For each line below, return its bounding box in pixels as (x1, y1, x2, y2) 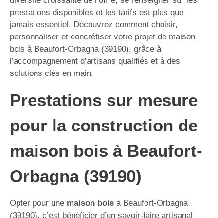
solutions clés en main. (10, 69, 93, 78)
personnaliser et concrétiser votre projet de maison (10, 32, 195, 41)
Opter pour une (10, 199, 67, 208)
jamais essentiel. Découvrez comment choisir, (10, 20, 178, 29)
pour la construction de (10, 116, 198, 135)
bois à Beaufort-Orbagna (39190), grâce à (10, 44, 161, 54)
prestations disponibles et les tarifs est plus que (10, 8, 183, 17)
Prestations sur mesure (10, 91, 198, 109)
